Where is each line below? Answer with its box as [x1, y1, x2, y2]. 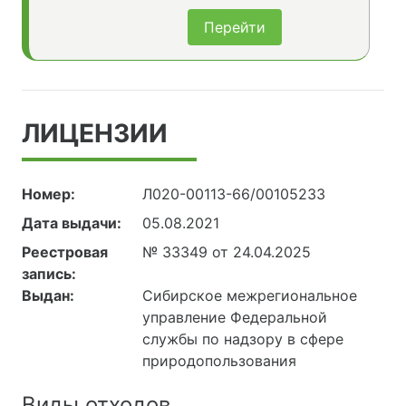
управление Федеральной [142, 308, 328, 327]
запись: [22, 265, 76, 284]
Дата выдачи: [22, 214, 121, 233]
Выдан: [22, 286, 74, 305]
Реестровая [22, 243, 108, 262]
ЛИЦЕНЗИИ [22, 118, 168, 150]
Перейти [204, 18, 266, 37]
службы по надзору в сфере [142, 330, 344, 349]
